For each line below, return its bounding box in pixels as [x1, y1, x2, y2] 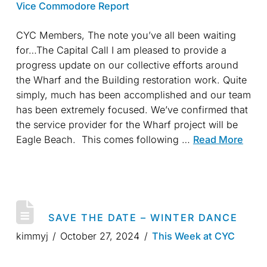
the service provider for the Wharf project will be [15, 119, 238, 131]
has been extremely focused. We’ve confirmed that [15, 104, 248, 116]
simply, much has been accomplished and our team [15, 89, 251, 101]
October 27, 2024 [60, 230, 140, 243]
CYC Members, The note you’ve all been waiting [15, 29, 236, 42]
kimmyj [15, 230, 48, 243]
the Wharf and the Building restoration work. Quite [15, 74, 247, 86]
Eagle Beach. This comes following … [15, 133, 193, 146]
